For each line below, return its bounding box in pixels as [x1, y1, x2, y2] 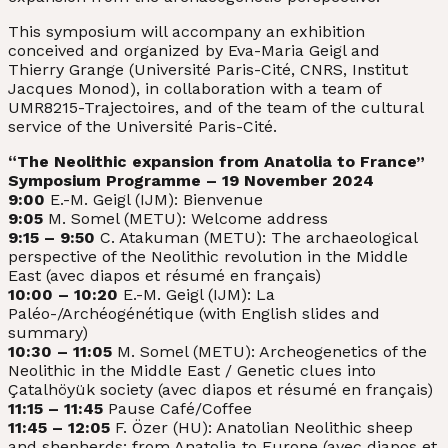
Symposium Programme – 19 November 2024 [8, 171, 374, 191]
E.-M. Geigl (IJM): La [118, 285, 275, 305]
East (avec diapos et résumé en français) [8, 266, 321, 286]
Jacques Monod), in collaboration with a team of [8, 79, 381, 99]
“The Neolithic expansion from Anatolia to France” [8, 152, 425, 172]
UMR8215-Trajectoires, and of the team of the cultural [8, 98, 423, 118]
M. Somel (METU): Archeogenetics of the [112, 342, 427, 362]
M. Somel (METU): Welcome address [43, 209, 328, 229]
